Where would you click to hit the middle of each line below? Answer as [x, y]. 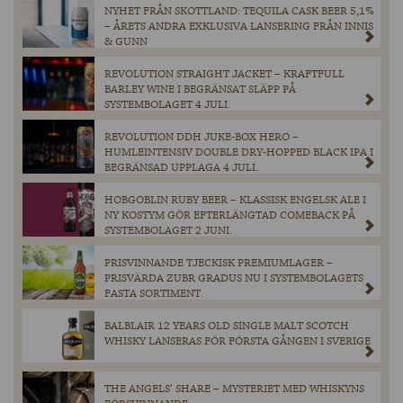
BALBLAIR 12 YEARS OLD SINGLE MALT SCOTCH [227, 327]
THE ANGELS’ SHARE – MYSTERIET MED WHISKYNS [234, 390]
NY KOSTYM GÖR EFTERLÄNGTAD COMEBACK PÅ [230, 216]
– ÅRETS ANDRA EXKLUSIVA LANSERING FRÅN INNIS [239, 27]
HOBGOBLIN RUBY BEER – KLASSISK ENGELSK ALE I [235, 201]
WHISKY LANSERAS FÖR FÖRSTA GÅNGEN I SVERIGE [237, 342]
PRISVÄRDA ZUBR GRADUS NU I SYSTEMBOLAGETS [234, 279]
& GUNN [126, 42]
